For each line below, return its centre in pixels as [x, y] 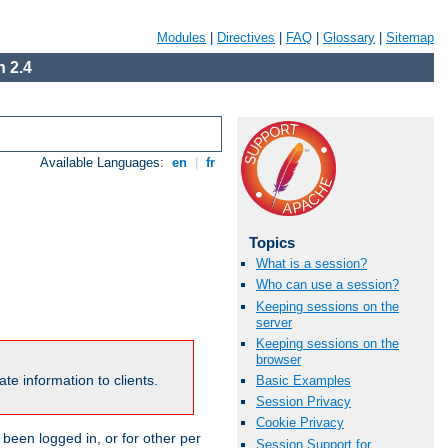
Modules [181, 37]
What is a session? [311, 264]
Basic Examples [303, 380]
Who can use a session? [327, 285]
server [274, 322]
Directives [246, 37]
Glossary [349, 37]
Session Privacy [303, 402]
